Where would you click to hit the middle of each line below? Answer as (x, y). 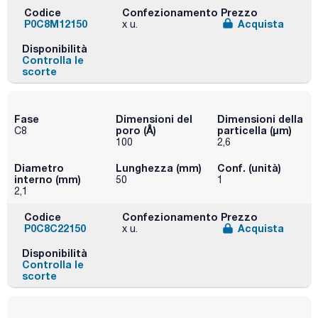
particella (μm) (254, 130)
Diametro (39, 168)
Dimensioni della (260, 119)
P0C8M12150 (56, 23)
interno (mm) (48, 179)
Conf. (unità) (249, 168)
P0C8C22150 (55, 228)
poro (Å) (136, 130)
